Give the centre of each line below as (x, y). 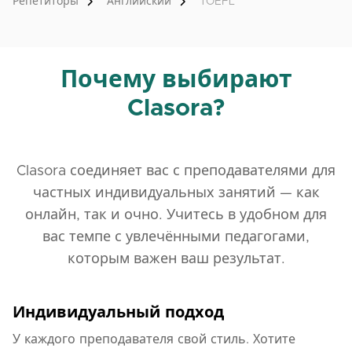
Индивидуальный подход (118, 313)
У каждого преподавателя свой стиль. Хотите (154, 339)
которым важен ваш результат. (176, 259)
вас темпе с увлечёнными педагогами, (176, 237)
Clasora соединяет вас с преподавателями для (176, 171)
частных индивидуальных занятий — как (176, 193)
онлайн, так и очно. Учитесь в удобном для (176, 215)
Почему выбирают (176, 80)
